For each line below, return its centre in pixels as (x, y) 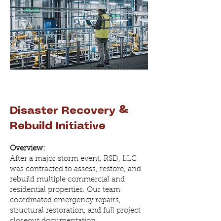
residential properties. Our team (65, 190)
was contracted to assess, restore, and (75, 169)
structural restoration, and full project (75, 211)
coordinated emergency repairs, (65, 201)
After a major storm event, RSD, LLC (73, 159)
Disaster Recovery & (69, 111)
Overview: (28, 149)
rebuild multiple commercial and (67, 180)
